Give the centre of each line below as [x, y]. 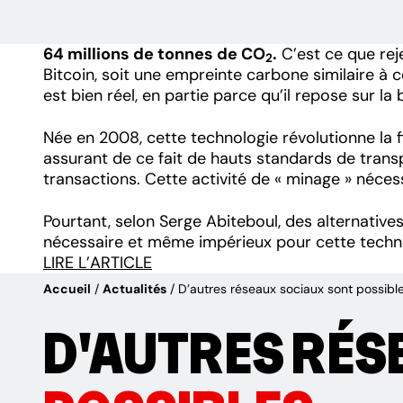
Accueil [67, 288]
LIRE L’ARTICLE [98, 262]
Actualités [134, 288]
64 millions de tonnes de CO [154, 54]
